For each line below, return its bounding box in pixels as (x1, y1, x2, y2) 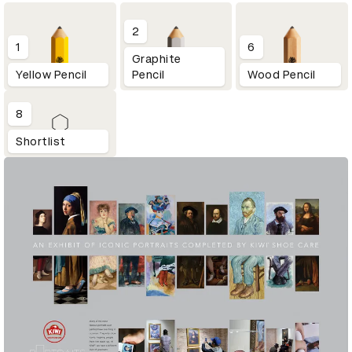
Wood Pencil (247, 68, 316, 82)
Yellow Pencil (16, 68, 87, 82)
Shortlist (16, 135, 66, 148)
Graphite (131, 53, 181, 66)
